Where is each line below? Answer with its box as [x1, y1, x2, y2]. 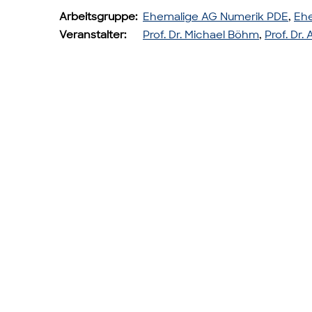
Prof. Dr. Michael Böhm [143, 28, 259, 42]
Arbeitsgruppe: [59, 10, 137, 24]
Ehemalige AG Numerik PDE [143, 10, 288, 24]
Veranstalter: [59, 28, 126, 42]
